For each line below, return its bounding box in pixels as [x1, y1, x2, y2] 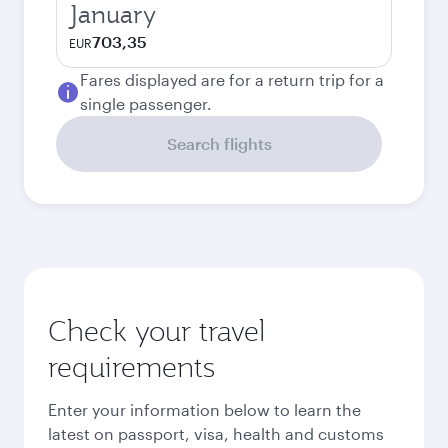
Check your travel [48, 312, 265, 349]
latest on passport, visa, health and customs [48, 423, 384, 443]
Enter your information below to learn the [48, 399, 361, 419]
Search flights [166, 134, 272, 153]
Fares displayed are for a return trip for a [80, 70, 384, 89]
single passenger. [80, 94, 212, 113]
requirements [48, 348, 215, 385]
